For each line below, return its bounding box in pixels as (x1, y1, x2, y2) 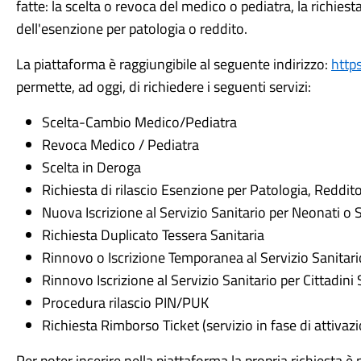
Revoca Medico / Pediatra (41, 134, 199, 156)
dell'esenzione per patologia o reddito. (15, 18, 247, 39)
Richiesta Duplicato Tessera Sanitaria (41, 224, 264, 246)
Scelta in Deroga (41, 156, 141, 178)
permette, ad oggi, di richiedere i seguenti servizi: (15, 76, 311, 98)
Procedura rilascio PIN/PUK (41, 292, 209, 313)
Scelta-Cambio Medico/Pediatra (41, 111, 237, 133)
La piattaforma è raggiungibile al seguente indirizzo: (15, 53, 331, 75)
